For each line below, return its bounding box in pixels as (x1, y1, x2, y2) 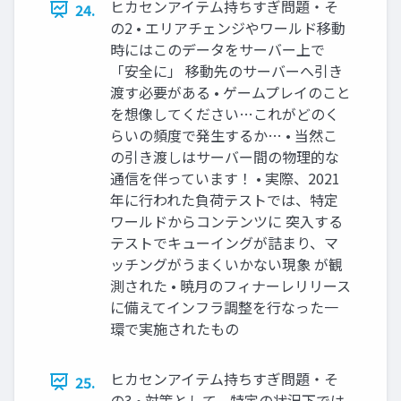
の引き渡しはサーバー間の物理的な (110, 145, 339, 167)
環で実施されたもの (110, 317, 239, 339)
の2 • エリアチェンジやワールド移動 (110, 16, 346, 38)
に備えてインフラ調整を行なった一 (110, 295, 338, 318)
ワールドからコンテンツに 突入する (110, 209, 343, 232)
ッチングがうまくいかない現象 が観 (110, 252, 343, 275)
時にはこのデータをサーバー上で (110, 38, 325, 60)
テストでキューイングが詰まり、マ (110, 231, 338, 253)
